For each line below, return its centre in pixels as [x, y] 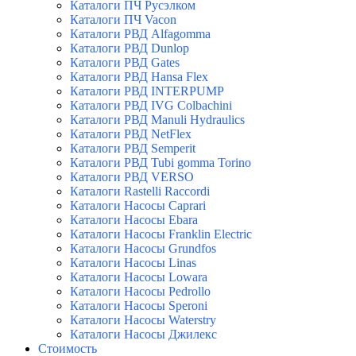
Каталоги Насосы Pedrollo [140, 292]
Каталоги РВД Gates [125, 63]
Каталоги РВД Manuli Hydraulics [157, 120]
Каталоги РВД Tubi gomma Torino [161, 163]
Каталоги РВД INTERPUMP [147, 91]
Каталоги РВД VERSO [132, 177]
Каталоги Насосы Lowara [139, 277]
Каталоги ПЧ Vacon [123, 20]
